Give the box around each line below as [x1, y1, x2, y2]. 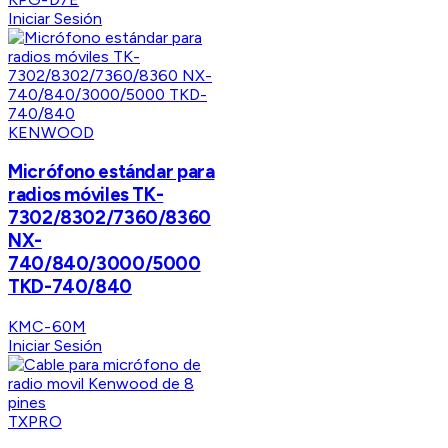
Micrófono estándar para [8, 160, 215, 184]
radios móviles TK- [8, 183, 164, 207]
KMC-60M [8, 317, 87, 337]
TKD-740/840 [8, 275, 132, 299]
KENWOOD [8, 122, 95, 142]
